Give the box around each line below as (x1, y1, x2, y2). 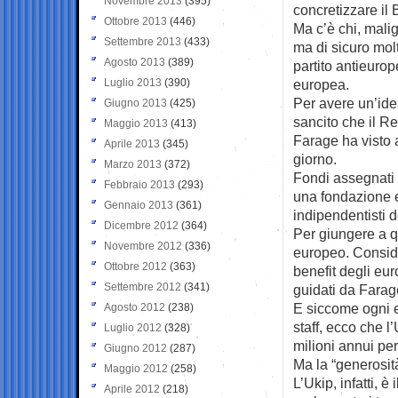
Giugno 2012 (104, 341, 167, 354)
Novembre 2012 (104, 239, 182, 252)
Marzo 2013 (104, 157, 162, 171)
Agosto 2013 (104, 55, 165, 68)
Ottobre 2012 (104, 259, 167, 273)
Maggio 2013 (104, 116, 168, 130)
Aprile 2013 (104, 137, 160, 150)
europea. (293, 76, 349, 92)
